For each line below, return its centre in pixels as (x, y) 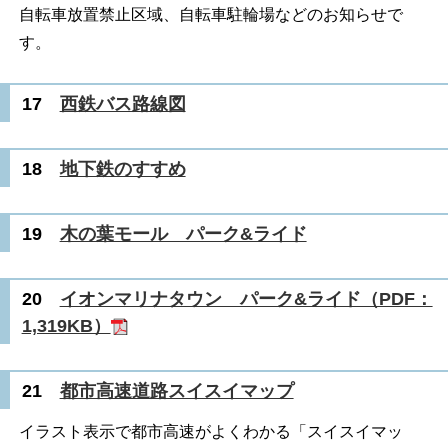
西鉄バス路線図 (122, 103)
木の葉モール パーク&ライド (183, 233)
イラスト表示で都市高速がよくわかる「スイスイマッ (210, 432)
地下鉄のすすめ (122, 168)
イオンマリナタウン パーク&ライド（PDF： (246, 298)
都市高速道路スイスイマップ (176, 391)
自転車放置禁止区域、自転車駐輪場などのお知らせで (210, 14)
